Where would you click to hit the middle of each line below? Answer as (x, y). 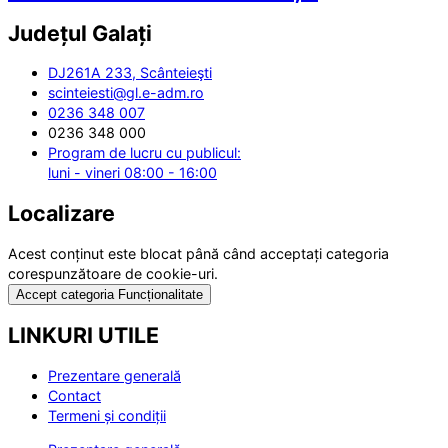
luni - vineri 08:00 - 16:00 (132, 173)
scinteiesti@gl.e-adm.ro (126, 93)
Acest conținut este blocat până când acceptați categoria (198, 253)
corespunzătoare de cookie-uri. (113, 273)
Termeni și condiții (107, 415)
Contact (74, 395)
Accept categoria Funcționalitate (109, 294)
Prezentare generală (114, 375)
